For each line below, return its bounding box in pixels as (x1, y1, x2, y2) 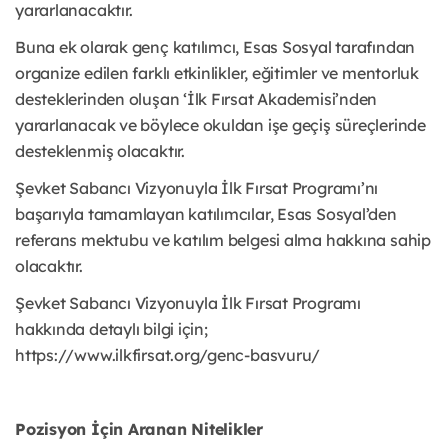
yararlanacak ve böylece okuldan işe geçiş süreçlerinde (15, 115, 426, 136)
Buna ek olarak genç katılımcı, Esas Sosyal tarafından (15, 37, 416, 58)
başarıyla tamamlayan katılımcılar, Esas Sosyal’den (15, 204, 397, 225)
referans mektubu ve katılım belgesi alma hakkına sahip (15, 230, 431, 251)
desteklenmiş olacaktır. (15, 141, 185, 162)
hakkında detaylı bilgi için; (15, 319, 208, 340)
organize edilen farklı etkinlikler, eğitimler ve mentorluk (15, 63, 419, 84)
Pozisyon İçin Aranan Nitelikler (15, 419, 264, 440)
